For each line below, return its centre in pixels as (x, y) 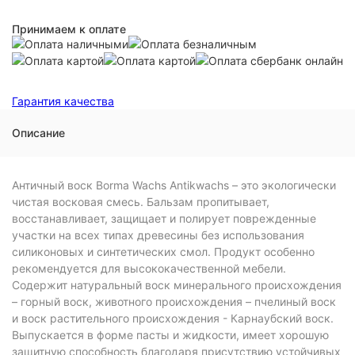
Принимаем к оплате (69, 29)
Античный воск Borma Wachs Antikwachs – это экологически (174, 185)
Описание (38, 133)
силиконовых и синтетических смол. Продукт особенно (163, 252)
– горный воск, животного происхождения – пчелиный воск (174, 302)
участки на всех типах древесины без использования (158, 235)
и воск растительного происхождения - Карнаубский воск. (173, 318)
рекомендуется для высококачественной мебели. (149, 268)
